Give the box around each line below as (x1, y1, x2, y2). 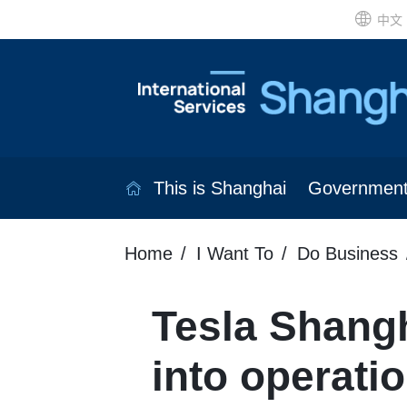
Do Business (297, 243, 398, 264)
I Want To (196, 243, 273, 264)
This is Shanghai (153, 178, 286, 199)
